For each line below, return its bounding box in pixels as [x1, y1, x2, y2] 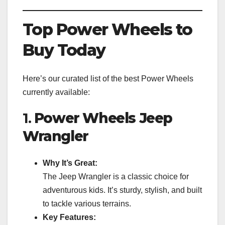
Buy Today [23, 40, 105, 60]
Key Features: [43, 212, 96, 221]
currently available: [23, 87, 90, 96]
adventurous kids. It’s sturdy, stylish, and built [43, 185, 202, 194]
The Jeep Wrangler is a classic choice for [43, 172, 189, 181]
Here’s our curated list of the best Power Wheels [23, 74, 193, 83]
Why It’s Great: [43, 158, 97, 167]
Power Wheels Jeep [34, 109, 173, 127]
